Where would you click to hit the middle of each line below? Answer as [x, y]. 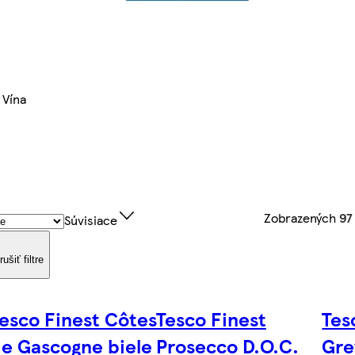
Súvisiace [90, 220]
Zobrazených [302, 217]
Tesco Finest [211, 319]
